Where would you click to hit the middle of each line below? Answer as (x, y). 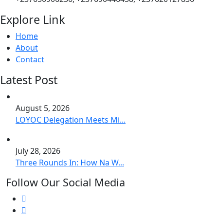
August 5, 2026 (43, 108)
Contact (30, 59)
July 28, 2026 (38, 151)
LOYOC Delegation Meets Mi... (71, 119)
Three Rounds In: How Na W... (70, 162)
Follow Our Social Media (65, 182)
